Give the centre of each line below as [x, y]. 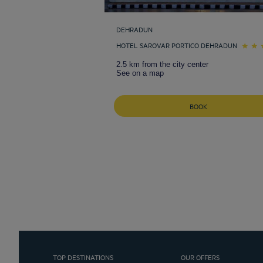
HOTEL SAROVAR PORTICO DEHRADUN [177, 45]
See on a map [140, 73]
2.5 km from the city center [162, 64]
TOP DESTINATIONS [83, 257]
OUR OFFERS [200, 257]
